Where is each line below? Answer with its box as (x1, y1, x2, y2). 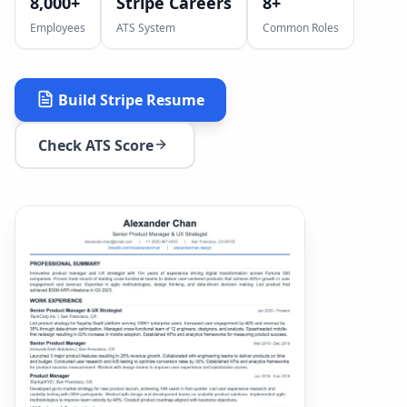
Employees (30, 20, 85, 35)
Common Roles (263, 20, 339, 35)
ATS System (116, 20, 175, 35)
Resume (143, 90, 204, 110)
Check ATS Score (38, 135, 154, 155)
